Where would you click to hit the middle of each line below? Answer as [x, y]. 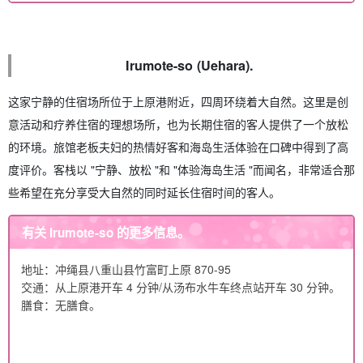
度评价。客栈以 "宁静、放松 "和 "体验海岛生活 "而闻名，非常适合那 [181, 170]
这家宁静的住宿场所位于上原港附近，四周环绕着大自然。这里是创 [178, 102]
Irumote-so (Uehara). [190, 66]
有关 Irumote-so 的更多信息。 [106, 233]
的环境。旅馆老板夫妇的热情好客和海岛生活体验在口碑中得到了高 [178, 147]
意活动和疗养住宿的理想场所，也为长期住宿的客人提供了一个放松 [178, 124]
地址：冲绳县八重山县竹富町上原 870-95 [126, 269]
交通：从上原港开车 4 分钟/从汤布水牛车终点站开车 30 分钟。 [181, 286]
